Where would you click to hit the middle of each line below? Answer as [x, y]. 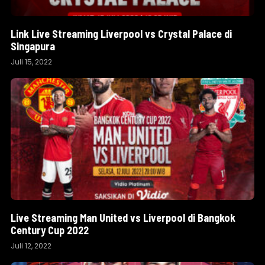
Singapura [33, 46]
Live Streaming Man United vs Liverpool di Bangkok [123, 218]
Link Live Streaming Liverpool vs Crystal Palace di [121, 34]
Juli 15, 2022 [31, 62]
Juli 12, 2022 [31, 246]
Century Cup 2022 [50, 230]
